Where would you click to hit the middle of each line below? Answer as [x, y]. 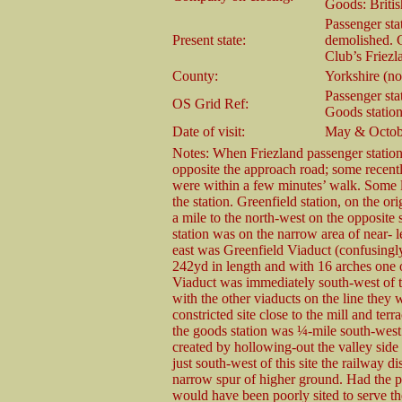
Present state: [209, 39]
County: [195, 75]
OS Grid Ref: [210, 103]
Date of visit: [208, 131]
